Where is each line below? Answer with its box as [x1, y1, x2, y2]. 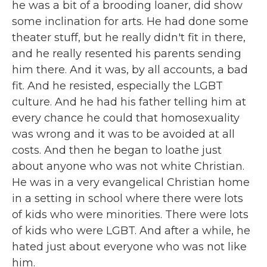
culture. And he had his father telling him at [12, 95, 246, 108]
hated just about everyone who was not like [12, 240, 247, 253]
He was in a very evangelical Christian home [12, 176, 250, 189]
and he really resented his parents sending [12, 47, 241, 60]
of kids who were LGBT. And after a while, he [12, 224, 250, 237]
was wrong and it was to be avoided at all [12, 128, 235, 141]
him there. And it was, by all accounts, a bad [12, 63, 248, 76]
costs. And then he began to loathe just [12, 144, 222, 157]
